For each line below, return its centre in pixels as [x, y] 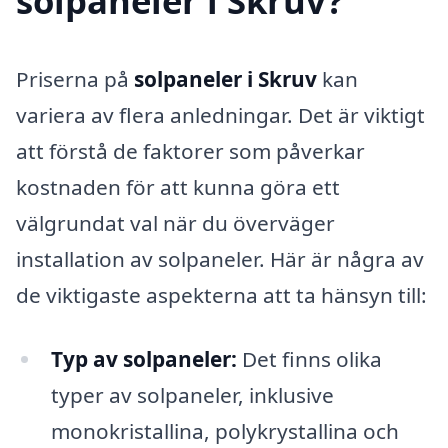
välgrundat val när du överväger [175, 223]
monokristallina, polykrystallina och [224, 430]
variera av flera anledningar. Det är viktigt [220, 115]
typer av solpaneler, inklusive [192, 394]
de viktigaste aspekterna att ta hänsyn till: [221, 295]
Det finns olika [309, 358]
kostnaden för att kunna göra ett [178, 187]
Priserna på [75, 79]
